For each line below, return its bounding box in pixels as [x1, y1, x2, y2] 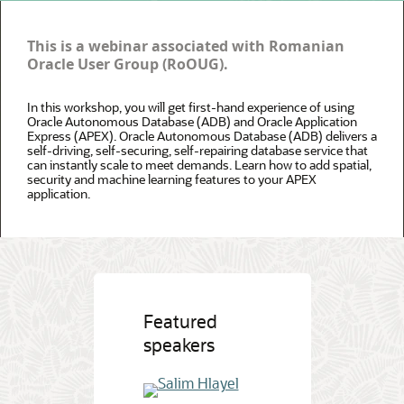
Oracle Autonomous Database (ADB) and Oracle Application [27, 113, 357, 131]
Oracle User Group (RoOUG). [27, 54, 228, 75]
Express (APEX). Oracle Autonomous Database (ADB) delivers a [27, 127, 377, 145]
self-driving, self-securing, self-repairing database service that [27, 142, 368, 160]
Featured [142, 309, 217, 334]
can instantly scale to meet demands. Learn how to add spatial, [27, 156, 372, 174]
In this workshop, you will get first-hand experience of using [27, 98, 354, 116]
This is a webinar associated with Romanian [27, 36, 344, 57]
